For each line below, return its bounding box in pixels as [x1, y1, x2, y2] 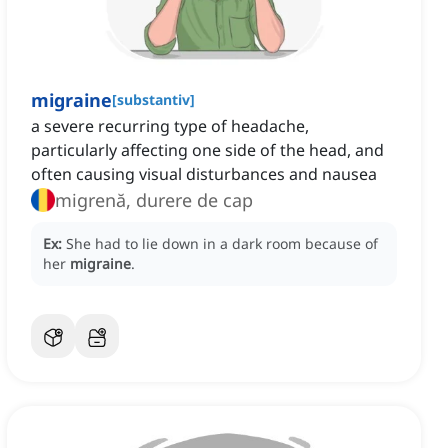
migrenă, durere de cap [55, 188, 253, 213]
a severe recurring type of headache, [31, 115, 309, 138]
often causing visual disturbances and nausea [31, 163, 377, 186]
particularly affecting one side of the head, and [31, 139, 384, 162]
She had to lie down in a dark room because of [66, 234, 378, 254]
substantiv [117, 90, 190, 110]
